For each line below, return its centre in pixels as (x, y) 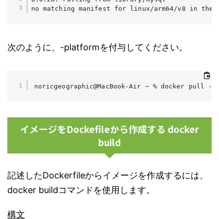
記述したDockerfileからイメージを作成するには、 (108, 175)
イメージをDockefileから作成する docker (109, 129)
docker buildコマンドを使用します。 (81, 190)
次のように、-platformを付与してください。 (98, 47)
